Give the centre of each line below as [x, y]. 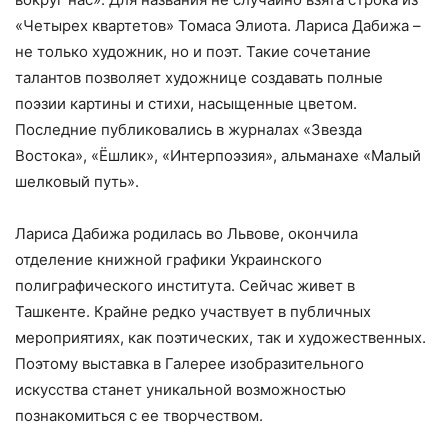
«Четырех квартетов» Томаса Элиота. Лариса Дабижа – [218, 26]
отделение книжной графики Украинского [168, 260]
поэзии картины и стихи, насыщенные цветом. [186, 104]
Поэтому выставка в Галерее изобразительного [189, 364]
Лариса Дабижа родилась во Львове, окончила [186, 234]
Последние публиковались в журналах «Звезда [188, 130]
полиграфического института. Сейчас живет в [185, 286]
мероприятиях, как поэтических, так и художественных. [220, 338]
